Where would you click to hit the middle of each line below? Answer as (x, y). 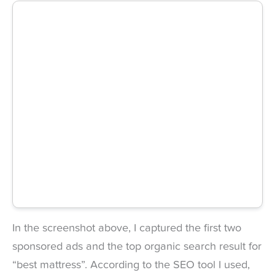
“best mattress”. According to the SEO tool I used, (131, 265)
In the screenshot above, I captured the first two (127, 228)
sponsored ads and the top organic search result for (137, 246)
